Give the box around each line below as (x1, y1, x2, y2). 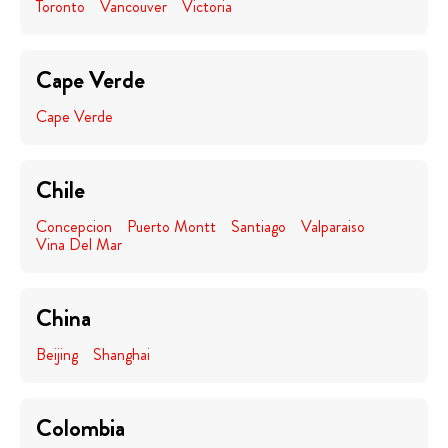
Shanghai (93, 343, 150, 366)
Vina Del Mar (36, 233, 122, 256)
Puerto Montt (127, 215, 216, 238)
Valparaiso (301, 215, 365, 238)
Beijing (36, 343, 78, 366)
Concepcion (36, 215, 112, 238)
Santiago (231, 215, 286, 238)
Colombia (36, 411, 125, 445)
